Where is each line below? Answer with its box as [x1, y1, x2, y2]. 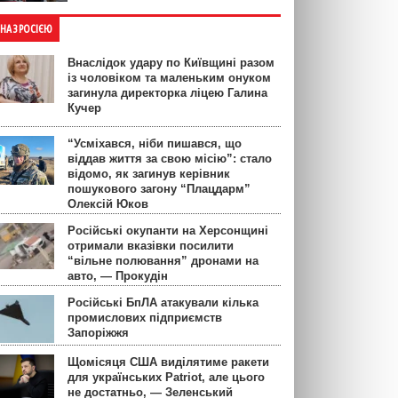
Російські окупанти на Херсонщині [68, 224, 268, 238]
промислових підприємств [68, 311, 222, 325]
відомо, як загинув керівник [68, 167, 230, 181]
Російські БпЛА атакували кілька [68, 296, 259, 310]
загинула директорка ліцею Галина [68, 86, 267, 100]
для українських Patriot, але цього [68, 370, 265, 385]
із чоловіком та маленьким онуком [68, 71, 271, 85]
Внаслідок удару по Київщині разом [68, 56, 275, 70]
